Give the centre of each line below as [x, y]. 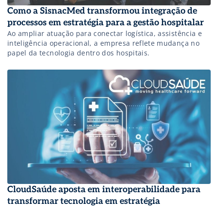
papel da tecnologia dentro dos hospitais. [79, 53]
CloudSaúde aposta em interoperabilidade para [104, 190]
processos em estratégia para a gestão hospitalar [106, 22]
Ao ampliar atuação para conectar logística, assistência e [105, 33]
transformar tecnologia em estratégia [84, 201]
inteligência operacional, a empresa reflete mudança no [103, 43]
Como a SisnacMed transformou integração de [102, 11]
